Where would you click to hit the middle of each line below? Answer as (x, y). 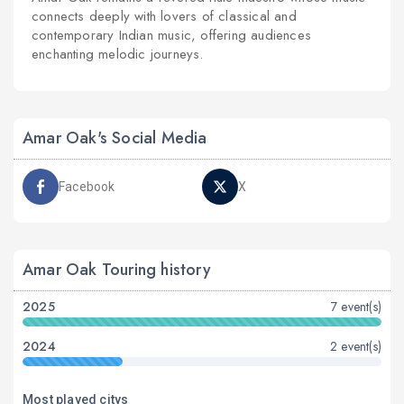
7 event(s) (356, 307)
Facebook (87, 187)
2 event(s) (356, 346)
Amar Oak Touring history (117, 270)
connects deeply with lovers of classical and (164, 16)
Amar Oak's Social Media (115, 138)
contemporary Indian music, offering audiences (171, 35)
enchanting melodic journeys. (118, 54)
